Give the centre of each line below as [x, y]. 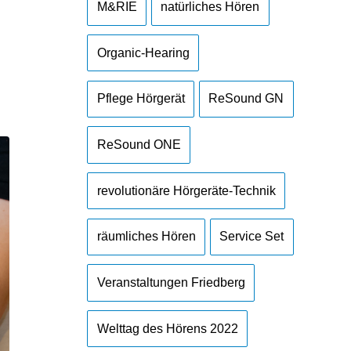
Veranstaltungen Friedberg [171, 282]
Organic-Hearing [143, 52]
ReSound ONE [139, 145]
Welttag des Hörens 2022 [167, 328]
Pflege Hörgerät [141, 99]
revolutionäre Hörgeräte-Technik [186, 190]
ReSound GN [246, 99]
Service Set [252, 237]
